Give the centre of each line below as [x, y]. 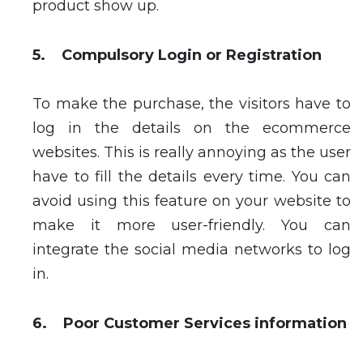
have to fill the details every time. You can [192, 177]
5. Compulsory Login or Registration [177, 55]
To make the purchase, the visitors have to [192, 104]
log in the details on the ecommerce [192, 128]
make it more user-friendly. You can [192, 226]
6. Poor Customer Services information [190, 323]
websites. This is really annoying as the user [192, 153]
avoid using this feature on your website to [192, 201]
